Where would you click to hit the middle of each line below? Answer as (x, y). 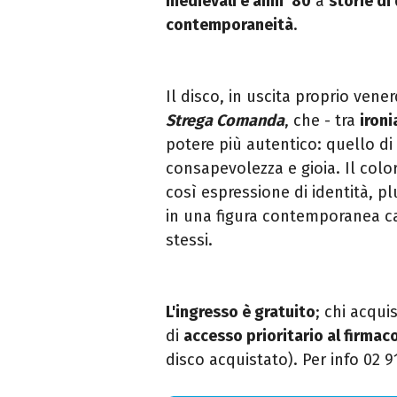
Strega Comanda (225, 120)
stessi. (189, 240)
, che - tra (322, 120)
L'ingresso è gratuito (241, 311)
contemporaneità (230, 24)
